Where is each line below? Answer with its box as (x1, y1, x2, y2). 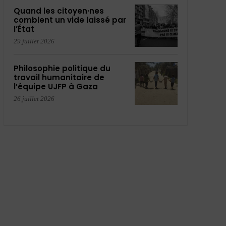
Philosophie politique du (13, 63, 110, 74)
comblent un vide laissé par (13, 14, 126, 25)
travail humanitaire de (13, 72, 104, 83)
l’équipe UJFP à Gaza (13, 81, 98, 92)
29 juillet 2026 (13, 37, 54, 45)
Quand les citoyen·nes (13, 5, 104, 16)
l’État (13, 23, 34, 34)
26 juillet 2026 (13, 95, 54, 103)
